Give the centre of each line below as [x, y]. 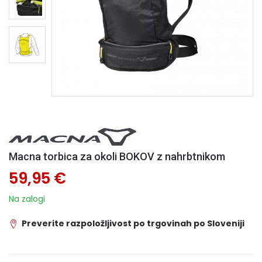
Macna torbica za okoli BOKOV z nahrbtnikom [117, 156]
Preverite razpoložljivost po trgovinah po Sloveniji [133, 223]
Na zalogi [27, 199]
